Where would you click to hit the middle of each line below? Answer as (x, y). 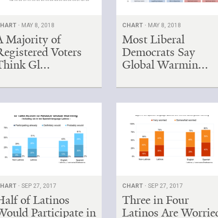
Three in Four (156, 200)
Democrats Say (159, 52)
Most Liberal (154, 39)
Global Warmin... (165, 64)
